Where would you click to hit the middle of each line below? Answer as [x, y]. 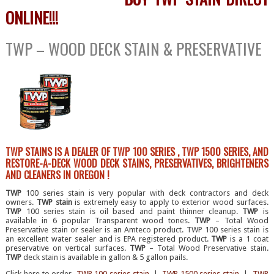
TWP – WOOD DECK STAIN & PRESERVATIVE [134, 49]
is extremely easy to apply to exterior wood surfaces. [170, 202]
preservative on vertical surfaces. [68, 248]
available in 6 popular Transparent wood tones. [100, 221]
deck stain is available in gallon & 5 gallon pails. [105, 257]
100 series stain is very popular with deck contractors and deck [145, 193]
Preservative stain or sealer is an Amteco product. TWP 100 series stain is [137, 230]
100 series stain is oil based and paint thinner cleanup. [132, 212]
